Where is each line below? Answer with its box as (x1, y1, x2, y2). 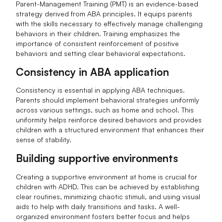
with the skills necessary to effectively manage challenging (16, 19, 203, 28)
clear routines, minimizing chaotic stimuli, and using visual (16, 192, 201, 201)
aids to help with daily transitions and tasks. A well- (16, 202, 180, 211)
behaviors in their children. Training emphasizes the (16, 29, 180, 38)
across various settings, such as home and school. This (16, 106, 194, 114)
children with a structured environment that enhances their (16, 125, 205, 134)
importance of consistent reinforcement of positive (16, 39, 179, 48)
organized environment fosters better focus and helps (16, 212, 190, 221)
